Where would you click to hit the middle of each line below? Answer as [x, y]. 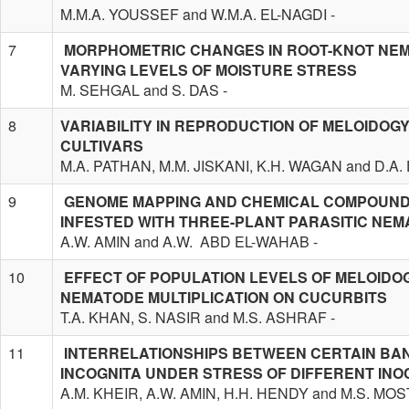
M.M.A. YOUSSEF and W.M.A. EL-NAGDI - [198, 14]
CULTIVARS [102, 145]
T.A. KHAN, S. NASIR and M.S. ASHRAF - [198, 317]
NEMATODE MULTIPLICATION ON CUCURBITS [224, 297]
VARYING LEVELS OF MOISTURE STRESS [209, 69]
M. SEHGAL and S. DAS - [144, 89]
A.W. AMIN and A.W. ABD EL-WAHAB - [189, 241]
